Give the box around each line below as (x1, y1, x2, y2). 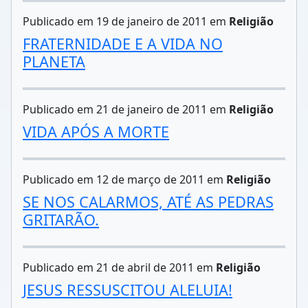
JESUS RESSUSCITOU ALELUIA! (23, 280, 232, 300)
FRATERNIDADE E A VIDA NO (23, 34, 223, 54)
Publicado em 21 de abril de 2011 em (23, 260, 216, 275)
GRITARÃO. (23, 210, 99, 230)
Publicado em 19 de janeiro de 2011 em (23, 14, 229, 29)
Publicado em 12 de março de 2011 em (23, 172, 226, 187)
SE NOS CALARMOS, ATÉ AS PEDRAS (23, 192, 274, 212)
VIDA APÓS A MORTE (23, 122, 169, 142)
